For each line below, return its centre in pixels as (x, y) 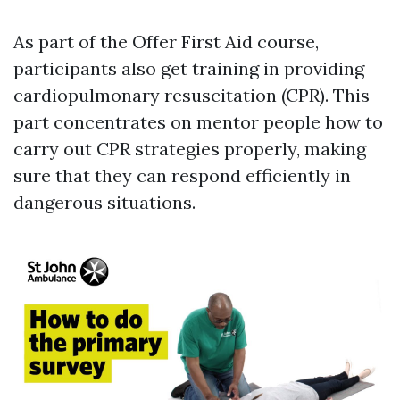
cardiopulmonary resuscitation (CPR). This (192, 96)
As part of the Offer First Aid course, (166, 42)
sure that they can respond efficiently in (182, 176)
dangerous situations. (104, 203)
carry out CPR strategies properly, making (190, 149)
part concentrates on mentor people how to (198, 122)
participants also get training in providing (189, 69)
